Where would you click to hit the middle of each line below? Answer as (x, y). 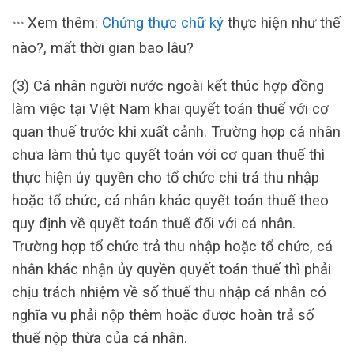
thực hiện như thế (282, 22)
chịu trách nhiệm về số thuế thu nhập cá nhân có (169, 292)
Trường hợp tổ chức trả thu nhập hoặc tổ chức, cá (172, 246)
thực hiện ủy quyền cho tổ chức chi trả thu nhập (166, 177)
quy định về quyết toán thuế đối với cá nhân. (154, 223)
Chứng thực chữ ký (163, 22)
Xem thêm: (63, 22)
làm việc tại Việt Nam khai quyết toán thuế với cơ (170, 108)
